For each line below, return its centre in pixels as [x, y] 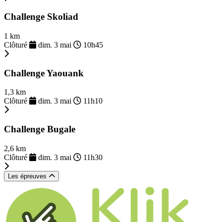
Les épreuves [28, 176]
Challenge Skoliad [41, 17]
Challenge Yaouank [44, 73]
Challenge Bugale [40, 129]
